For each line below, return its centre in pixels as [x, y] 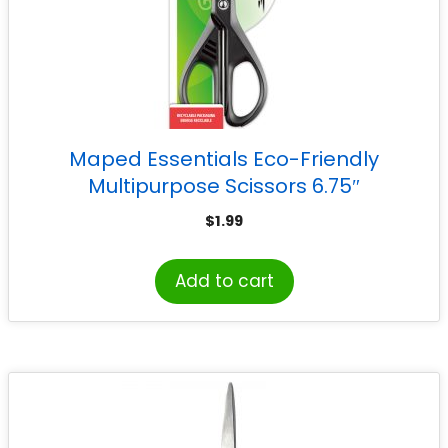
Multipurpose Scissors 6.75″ [224, 186]
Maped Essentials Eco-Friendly [224, 159]
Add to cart [224, 280]
